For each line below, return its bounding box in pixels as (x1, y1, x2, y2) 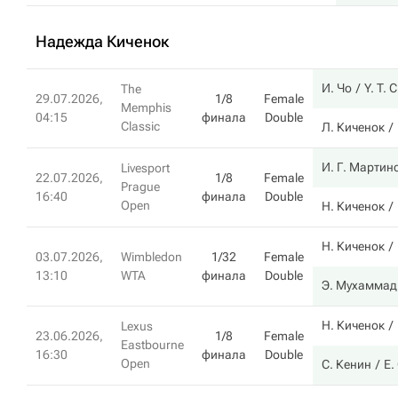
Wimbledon (121, 250, 182, 264)
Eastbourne (121, 338, 184, 352)
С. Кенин (322, 357, 371, 371)
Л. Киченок (322, 120, 385, 134)
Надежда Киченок (36, 32, 169, 51)
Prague (121, 179, 160, 194)
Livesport (121, 161, 170, 175)
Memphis (121, 100, 171, 115)
